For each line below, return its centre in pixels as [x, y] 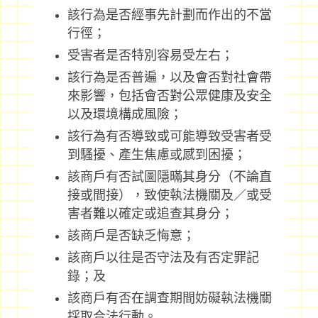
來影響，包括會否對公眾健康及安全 [169, 96]
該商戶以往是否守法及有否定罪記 [163, 258]
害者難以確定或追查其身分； [150, 214]
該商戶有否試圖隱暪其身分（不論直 [169, 177]
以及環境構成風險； [125, 114]
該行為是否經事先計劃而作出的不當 [169, 15]
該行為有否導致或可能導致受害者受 [169, 136]
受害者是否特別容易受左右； [150, 55]
